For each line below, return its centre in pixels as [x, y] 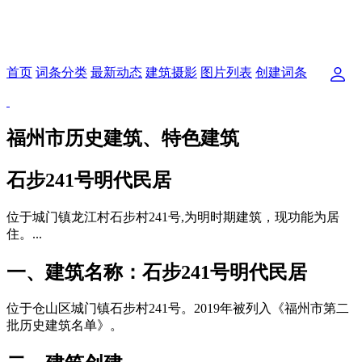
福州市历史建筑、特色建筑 [123, 138]
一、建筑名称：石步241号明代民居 [157, 272]
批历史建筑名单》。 [65, 326]
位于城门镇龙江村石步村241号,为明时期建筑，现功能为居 [173, 217]
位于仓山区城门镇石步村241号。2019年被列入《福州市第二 [178, 309]
